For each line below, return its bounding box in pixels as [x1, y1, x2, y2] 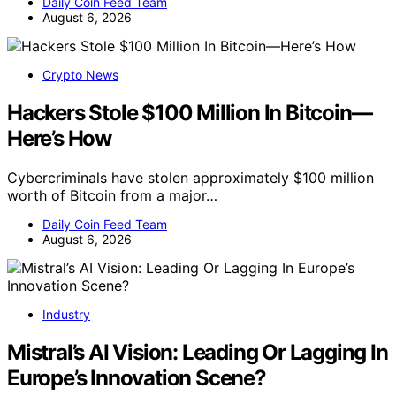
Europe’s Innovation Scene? [7, 364, 266, 391]
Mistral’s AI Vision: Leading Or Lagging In [7, 339, 388, 365]
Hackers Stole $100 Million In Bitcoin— [7, 99, 372, 126]
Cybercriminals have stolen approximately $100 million [7, 168, 374, 187]
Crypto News [42, 67, 118, 83]
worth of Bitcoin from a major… [7, 186, 217, 204]
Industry [42, 306, 90, 322]
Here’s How [7, 125, 111, 151]
